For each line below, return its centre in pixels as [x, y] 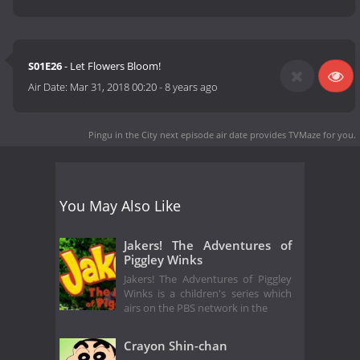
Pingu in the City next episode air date [168, 134]
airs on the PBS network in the [196, 309]
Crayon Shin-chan [176, 346]
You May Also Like [120, 205]
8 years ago [192, 87]
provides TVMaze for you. [302, 134]
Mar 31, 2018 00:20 [114, 87]
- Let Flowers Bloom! [112, 66]
